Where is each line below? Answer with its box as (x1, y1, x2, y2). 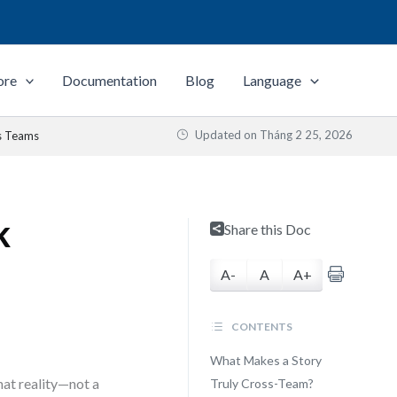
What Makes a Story (209, 353, 322, 368)
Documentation (62, 72, 158, 89)
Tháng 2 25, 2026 (260, 128, 353, 142)
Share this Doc (223, 221, 311, 237)
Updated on (192, 128, 260, 142)
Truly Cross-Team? (209, 376, 314, 391)
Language (243, 72, 302, 89)
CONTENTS (229, 320, 292, 333)
